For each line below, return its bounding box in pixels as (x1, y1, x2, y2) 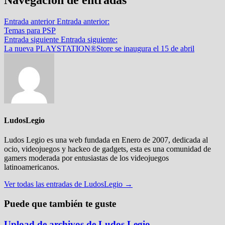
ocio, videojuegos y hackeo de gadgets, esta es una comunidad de (4, 145, 211, 154)
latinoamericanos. (4, 163, 59, 172)
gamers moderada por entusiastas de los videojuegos (4, 154, 169, 163)
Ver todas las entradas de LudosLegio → (4, 180, 133, 189)
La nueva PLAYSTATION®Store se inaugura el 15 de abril (4, 44, 194, 53)
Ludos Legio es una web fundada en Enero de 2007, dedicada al (4, 136, 208, 145)
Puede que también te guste (4, 198, 116, 209)
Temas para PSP (4, 26, 56, 35)
